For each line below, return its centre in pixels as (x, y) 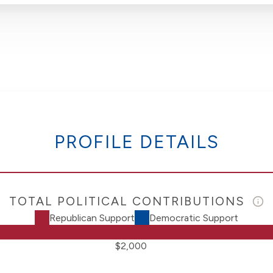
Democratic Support (194, 218)
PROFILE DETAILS (136, 142)
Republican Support (92, 218)
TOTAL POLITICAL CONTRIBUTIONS (129, 202)
